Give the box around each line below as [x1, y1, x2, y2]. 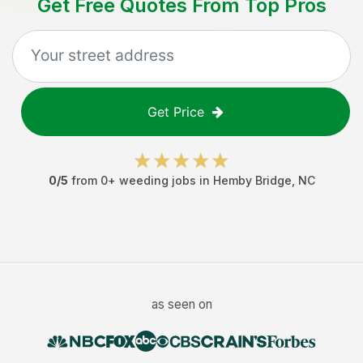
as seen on [151, 297, 212, 312]
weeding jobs [118, 173, 196, 187]
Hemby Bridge [212, 173, 292, 187]
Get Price [147, 104, 204, 120]
